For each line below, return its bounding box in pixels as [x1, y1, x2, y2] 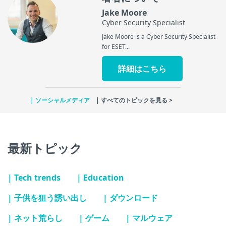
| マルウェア [126, 212, 173, 223]
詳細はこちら [118, 63, 166, 74]
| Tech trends [8, 172, 61, 183]
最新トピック [8, 139, 82, 156]
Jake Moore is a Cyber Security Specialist [101, 32, 215, 41]
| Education [77, 172, 124, 183]
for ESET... [101, 42, 130, 51]
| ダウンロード [103, 192, 158, 203]
